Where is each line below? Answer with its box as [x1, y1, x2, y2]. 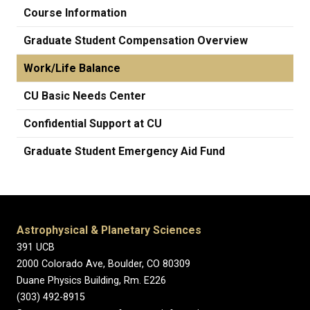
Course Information [24, 6, 127, 19]
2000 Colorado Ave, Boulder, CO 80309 [17, 258, 190, 270]
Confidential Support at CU [24, 117, 162, 130]
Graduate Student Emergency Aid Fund [24, 145, 225, 158]
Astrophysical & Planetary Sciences [17, 224, 201, 237]
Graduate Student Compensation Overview [24, 34, 248, 47]
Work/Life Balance [24, 62, 120, 75]
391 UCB [17, 241, 55, 253]
